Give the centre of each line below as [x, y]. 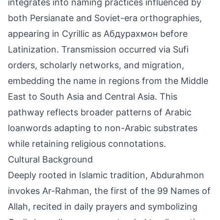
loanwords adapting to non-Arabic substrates [103, 128]
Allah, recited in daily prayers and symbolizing [103, 206]
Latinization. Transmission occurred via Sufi [98, 49]
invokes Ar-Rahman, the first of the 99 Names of [109, 191]
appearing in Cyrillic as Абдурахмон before [98, 34]
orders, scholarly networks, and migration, [96, 65]
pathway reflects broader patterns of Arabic [100, 112]
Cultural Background [50, 159]
